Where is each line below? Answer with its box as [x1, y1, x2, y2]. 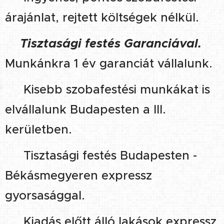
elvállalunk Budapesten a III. [5, 101, 166, 117]
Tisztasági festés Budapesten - [20, 147, 197, 163]
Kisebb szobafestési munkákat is [20, 81, 210, 97]
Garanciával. [120, 35, 201, 51]
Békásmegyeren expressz [5, 167, 152, 183]
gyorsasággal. [5, 187, 85, 203]
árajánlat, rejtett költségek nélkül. [5, 9, 199, 25]
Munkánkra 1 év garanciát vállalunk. [5, 55, 212, 71]
